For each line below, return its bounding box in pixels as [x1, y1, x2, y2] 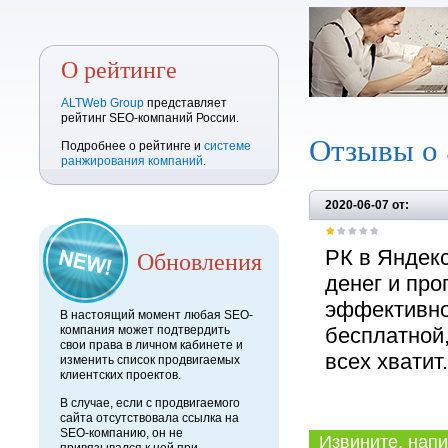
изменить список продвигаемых [60, 353, 240, 367]
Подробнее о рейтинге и [61, 139, 204, 153]
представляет [144, 96, 227, 110]
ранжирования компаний [61, 154, 203, 168]
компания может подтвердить [60, 323, 230, 337]
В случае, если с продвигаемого [60, 396, 240, 410]
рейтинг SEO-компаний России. [61, 111, 239, 125]
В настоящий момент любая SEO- [60, 308, 253, 322]
